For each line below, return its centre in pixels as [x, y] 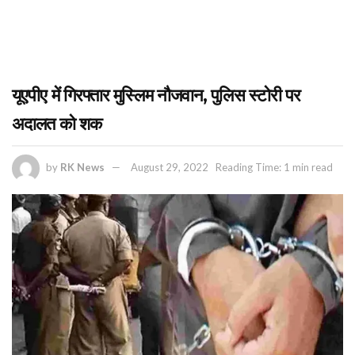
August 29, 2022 [170, 167]
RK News [82, 167]
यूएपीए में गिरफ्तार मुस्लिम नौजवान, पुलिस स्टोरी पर [157, 95]
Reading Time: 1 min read [274, 167]
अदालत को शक [57, 124]
